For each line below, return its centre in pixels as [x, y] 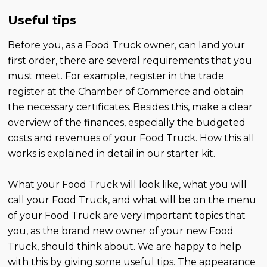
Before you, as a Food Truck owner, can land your [127, 45]
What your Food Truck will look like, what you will [128, 185]
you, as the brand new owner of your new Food [121, 231]
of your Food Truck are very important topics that [127, 216]
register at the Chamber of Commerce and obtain [126, 92]
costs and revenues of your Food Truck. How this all [131, 138]
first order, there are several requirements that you [130, 61]
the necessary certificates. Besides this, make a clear [131, 107]
